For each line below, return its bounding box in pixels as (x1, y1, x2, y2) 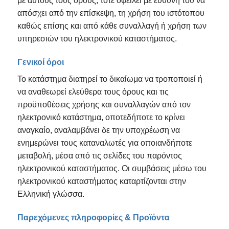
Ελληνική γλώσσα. (17, 190, 84, 199)
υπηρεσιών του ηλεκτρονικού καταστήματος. (17, 34, 177, 43)
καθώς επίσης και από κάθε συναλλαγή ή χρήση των (17, 21, 207, 31)
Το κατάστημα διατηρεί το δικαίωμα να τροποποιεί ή (17, 75, 202, 84)
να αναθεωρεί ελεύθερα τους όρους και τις (17, 87, 169, 97)
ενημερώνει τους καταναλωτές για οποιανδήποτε (17, 139, 192, 148)
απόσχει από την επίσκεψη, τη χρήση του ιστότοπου (17, 9, 204, 18)
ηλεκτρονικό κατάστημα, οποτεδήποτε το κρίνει (17, 113, 185, 122)
